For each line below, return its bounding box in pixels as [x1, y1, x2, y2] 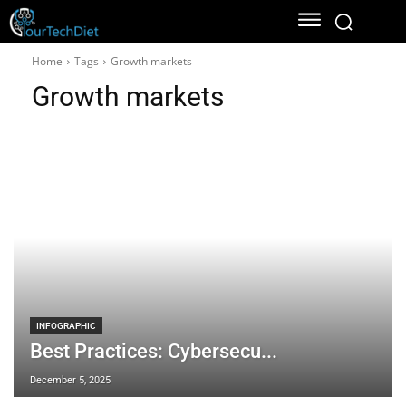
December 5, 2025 [30, 373, 111, 386]
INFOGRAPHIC [36, 320, 96, 331]
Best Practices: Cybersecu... [30, 339, 277, 362]
